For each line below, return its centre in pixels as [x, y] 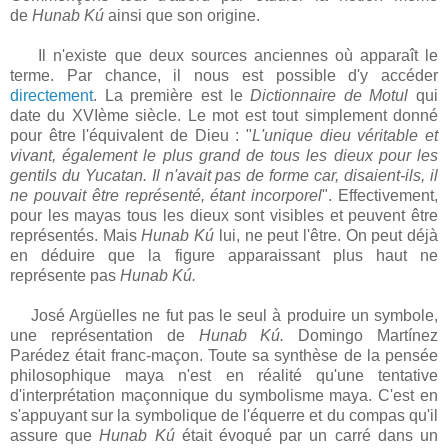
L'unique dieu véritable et [345, 136]
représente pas [65, 276]
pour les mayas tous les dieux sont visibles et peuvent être [224, 216]
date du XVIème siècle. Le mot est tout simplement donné [224, 116]
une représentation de [104, 336]
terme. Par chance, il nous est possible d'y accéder [224, 76]
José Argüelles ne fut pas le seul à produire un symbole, [234, 316]
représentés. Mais [76, 236]
